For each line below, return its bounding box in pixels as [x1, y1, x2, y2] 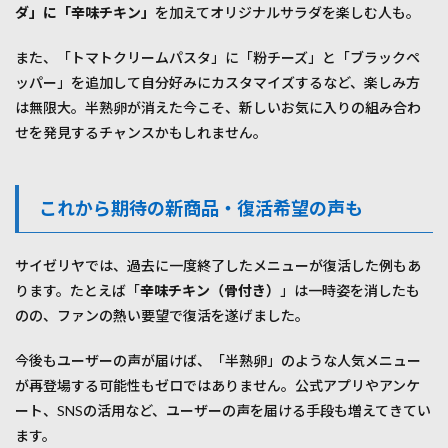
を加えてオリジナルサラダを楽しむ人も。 [155, 4, 420, 22]
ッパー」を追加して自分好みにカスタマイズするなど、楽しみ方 [15, 74, 420, 92]
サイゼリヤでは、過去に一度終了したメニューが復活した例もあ [15, 257, 421, 275]
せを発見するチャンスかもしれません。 [15, 124, 267, 142]
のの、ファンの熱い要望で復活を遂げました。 [15, 307, 309, 325]
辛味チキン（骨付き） [140, 282, 280, 300]
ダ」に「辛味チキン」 [15, 4, 155, 22]
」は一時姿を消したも [280, 282, 420, 300]
